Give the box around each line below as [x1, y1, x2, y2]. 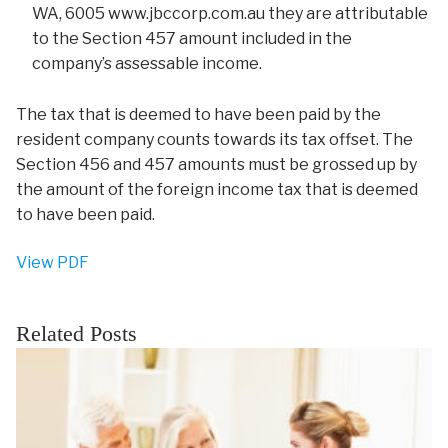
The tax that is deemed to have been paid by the [16, 104, 381, 124]
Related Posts [16, 321, 137, 346]
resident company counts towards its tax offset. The [16, 129, 413, 149]
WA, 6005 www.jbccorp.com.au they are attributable [32, 3, 428, 23]
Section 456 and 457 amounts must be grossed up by [16, 154, 417, 174]
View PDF [16, 252, 89, 272]
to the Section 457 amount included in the [32, 28, 352, 48]
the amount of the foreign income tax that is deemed [16, 179, 418, 199]
